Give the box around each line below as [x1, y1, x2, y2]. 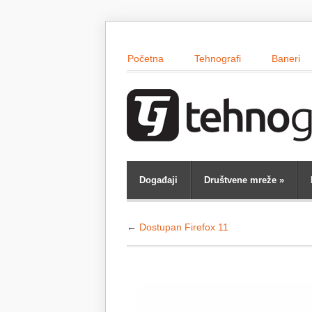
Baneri [272, 53, 300, 64]
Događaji [139, 175, 178, 185]
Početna [127, 53, 164, 64]
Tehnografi [194, 53, 241, 64]
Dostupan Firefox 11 [139, 221, 228, 233]
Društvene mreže [204, 175, 276, 185]
